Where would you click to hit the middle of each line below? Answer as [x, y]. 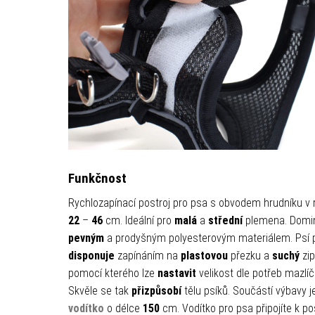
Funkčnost [97, 178]
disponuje [92, 255]
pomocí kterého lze [112, 273]
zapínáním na [149, 255]
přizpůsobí [156, 290]
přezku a [250, 255]
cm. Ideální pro [138, 220]
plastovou [204, 255]
